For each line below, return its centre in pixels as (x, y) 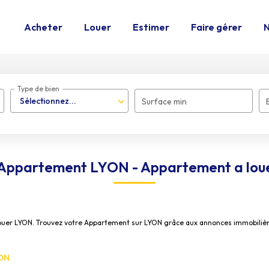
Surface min (165, 101)
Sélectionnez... (48, 101)
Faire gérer (216, 27)
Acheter (43, 27)
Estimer (151, 27)
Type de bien (39, 89)
